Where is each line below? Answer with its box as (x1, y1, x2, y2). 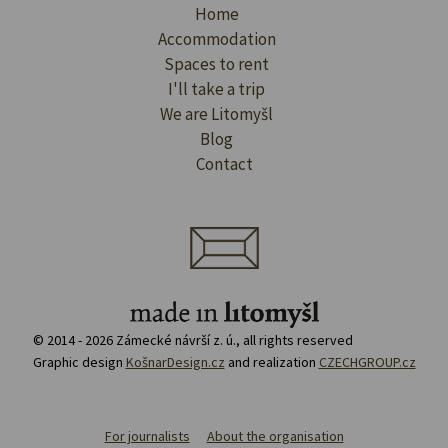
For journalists (104, 427, 190, 446)
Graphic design (32, 353, 126, 372)
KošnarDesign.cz (125, 353, 225, 372)
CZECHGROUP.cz (318, 353, 416, 372)
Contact (195, 153, 253, 176)
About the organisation (206, 427, 344, 446)
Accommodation (157, 28, 276, 51)
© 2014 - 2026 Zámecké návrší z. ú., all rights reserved (32, 331, 353, 350)
